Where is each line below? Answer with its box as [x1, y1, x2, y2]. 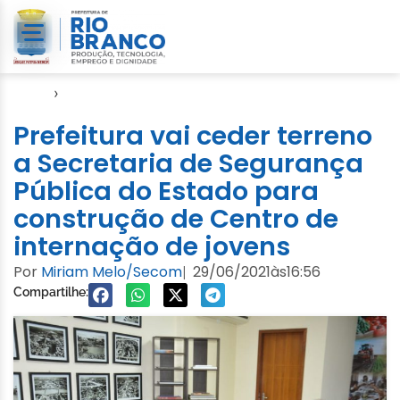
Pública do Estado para [13, 172, 319, 209]
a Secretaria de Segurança [13, 145, 363, 181]
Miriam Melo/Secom [41, 261, 182, 282]
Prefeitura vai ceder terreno [13, 117, 372, 154]
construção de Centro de [13, 200, 338, 237]
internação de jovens [13, 228, 290, 264]
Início [13, 83, 49, 102]
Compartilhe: [13, 284, 88, 299]
